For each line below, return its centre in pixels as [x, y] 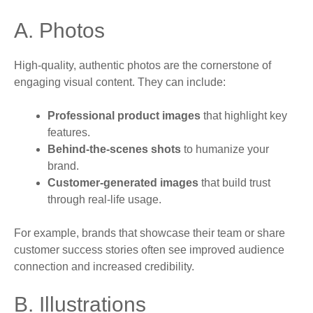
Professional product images [124, 116]
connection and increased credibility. [104, 267]
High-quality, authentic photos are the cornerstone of [143, 66]
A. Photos [59, 31]
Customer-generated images [123, 183]
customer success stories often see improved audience [149, 250]
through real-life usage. [104, 200]
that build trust [234, 183]
